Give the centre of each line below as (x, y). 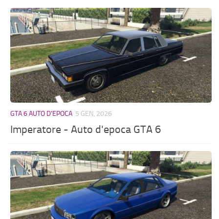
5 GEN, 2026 (94, 114)
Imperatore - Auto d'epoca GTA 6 (86, 130)
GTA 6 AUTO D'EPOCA (42, 114)
